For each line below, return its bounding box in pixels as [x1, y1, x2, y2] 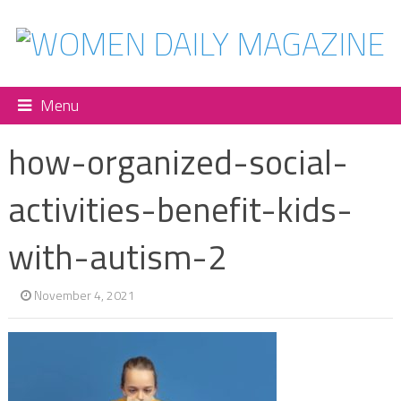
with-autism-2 [7, 230, 226, 283]
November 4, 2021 [33, 285, 135, 304]
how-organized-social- [7, 135, 348, 188]
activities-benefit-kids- [7, 183, 353, 235]
